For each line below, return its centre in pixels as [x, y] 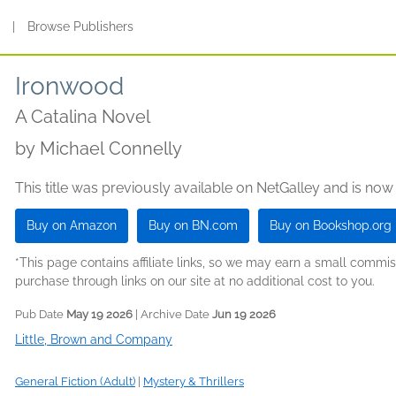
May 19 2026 [99, 314]
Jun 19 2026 [244, 314]
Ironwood [69, 86]
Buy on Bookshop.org [331, 225]
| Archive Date [172, 314]
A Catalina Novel [83, 117]
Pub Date [41, 314]
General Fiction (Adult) [75, 381]
